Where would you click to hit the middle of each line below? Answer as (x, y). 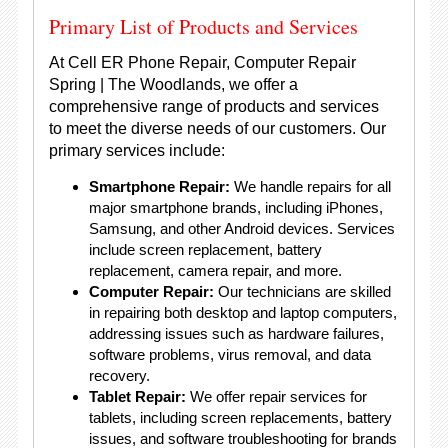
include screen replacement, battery (205, 249)
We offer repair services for (276, 396)
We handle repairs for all (310, 186)
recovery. (119, 375)
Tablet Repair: (137, 396)
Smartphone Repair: (159, 186)
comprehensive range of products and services (213, 106)
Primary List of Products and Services (203, 26)
